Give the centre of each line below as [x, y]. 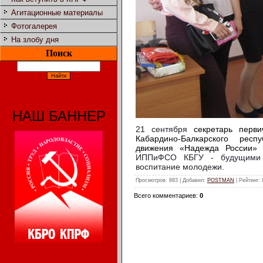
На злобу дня [35, 40]
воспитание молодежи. [180, 166]
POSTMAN [221, 181]
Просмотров [151, 181]
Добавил [193, 181]
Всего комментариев [165, 196]
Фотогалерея [34, 26]
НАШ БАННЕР [59, 116]
